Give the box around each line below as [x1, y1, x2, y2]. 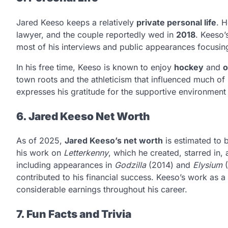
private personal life [136, 17, 216, 27]
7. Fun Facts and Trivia [16, 208, 131, 221]
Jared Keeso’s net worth [65, 135, 163, 146]
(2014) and [146, 160, 193, 170]
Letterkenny [64, 148, 108, 158]
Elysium [193, 160, 222, 170]
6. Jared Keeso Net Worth [16, 109, 150, 123]
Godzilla [115, 160, 146, 170]
